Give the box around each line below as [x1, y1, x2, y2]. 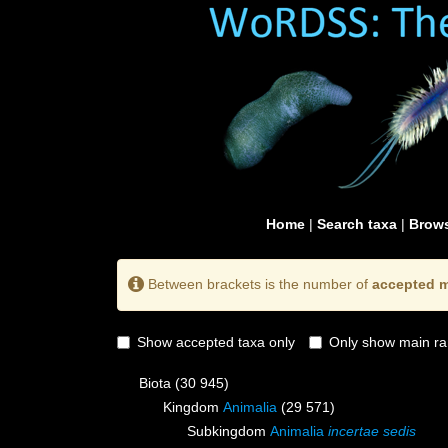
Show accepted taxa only [137, 334, 295, 351]
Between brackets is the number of [144, 275, 372, 292]
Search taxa [317, 216, 397, 232]
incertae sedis [328, 423, 416, 440]
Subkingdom [187, 423, 270, 440]
